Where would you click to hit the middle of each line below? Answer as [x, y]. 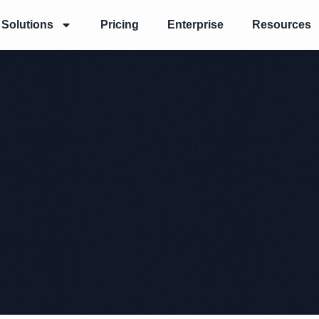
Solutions [28, 25]
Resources [282, 25]
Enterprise [196, 25]
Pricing [120, 25]
